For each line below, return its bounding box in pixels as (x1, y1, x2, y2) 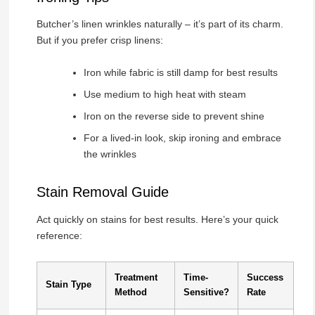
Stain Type (45, 279, 91, 290)
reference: (36, 229, 82, 241)
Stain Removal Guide (36, 184, 169, 200)
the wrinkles (83, 148, 136, 160)
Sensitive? (183, 287, 229, 297)
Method (114, 287, 147, 297)
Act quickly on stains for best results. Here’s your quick (36, 213, 278, 225)
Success (246, 272, 283, 283)
